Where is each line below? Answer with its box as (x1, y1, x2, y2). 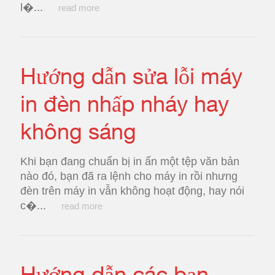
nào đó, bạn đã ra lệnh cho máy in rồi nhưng (20, 170, 238, 182)
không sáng (20, 118, 136, 144)
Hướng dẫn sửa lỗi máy (20, 63, 242, 89)
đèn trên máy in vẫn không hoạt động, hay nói (20, 185, 244, 197)
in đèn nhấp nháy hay (20, 90, 229, 117)
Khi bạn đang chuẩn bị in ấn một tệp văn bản (20, 155, 239, 168)
